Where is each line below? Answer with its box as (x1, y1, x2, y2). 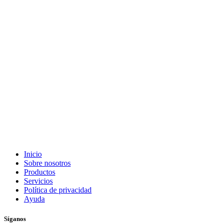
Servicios (24, 177, 53, 186)
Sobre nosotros (24, 159, 71, 168)
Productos (24, 168, 55, 177)
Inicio (24, 150, 42, 159)
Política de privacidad (24, 186, 92, 195)
